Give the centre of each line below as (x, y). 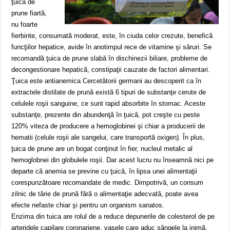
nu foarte (25, 25)
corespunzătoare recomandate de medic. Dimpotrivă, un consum (108, 183)
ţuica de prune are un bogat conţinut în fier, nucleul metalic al (102, 149)
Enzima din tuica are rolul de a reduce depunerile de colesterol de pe (113, 217)
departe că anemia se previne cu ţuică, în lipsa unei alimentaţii (104, 171)
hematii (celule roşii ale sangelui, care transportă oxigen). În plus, (108, 138)
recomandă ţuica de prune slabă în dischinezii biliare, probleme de (110, 59)
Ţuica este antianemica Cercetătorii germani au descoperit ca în (107, 81)
